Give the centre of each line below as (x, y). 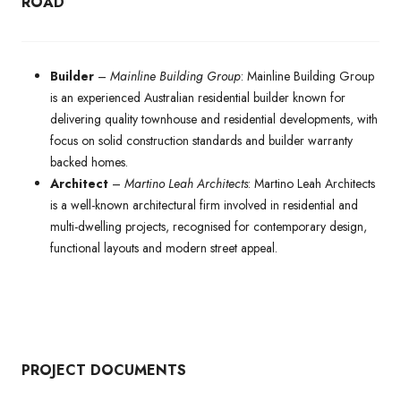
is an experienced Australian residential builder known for (198, 97)
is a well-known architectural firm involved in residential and (204, 205)
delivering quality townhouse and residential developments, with (214, 119)
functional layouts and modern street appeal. (164, 247)
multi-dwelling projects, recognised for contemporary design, (209, 226)
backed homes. (89, 162)
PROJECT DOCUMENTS (104, 370)
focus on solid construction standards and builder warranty (201, 140)
